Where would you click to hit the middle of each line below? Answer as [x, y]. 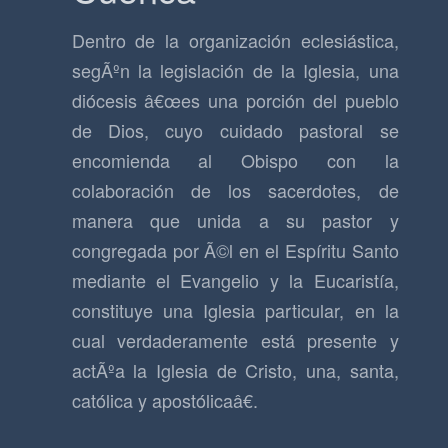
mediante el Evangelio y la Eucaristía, [235, 280]
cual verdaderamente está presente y [235, 340]
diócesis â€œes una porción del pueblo [235, 100]
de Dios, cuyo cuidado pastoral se [235, 130]
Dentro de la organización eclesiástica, [235, 40]
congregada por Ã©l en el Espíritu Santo [235, 250]
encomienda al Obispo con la [235, 160]
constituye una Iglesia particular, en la [235, 310]
